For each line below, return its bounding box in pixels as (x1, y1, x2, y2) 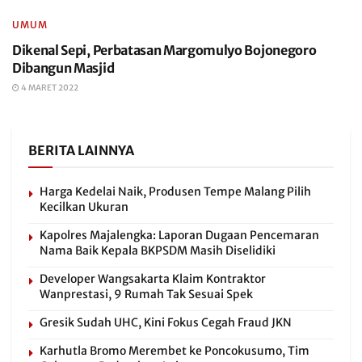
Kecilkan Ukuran (40, 200, 128, 214)
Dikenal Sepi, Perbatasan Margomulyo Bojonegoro (12, 42, 317, 58)
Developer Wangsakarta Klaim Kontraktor (40, 271, 266, 286)
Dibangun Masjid (12, 60, 115, 76)
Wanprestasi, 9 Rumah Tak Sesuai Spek (40, 287, 253, 301)
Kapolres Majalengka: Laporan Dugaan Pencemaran (40, 228, 319, 242)
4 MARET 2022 (19, 82, 78, 93)
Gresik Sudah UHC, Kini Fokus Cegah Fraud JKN (40, 315, 292, 330)
